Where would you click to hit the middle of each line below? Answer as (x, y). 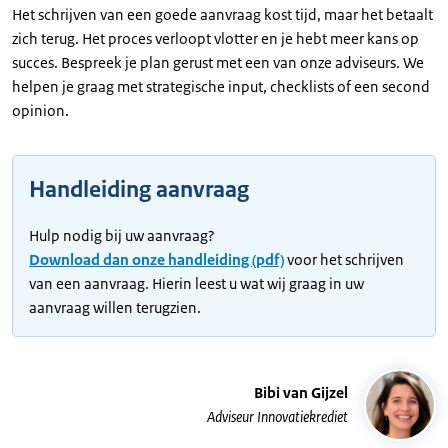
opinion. (40, 110)
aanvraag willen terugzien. (115, 307)
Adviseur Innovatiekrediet (277, 416)
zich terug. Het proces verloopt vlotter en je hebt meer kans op (215, 38)
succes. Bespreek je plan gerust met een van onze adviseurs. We (218, 62)
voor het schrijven (344, 259)
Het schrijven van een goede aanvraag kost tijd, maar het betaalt (222, 14)
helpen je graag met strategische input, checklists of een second (221, 86)
